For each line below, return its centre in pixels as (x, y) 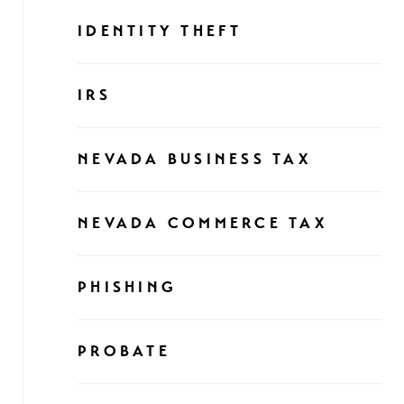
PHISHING (127, 287)
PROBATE (124, 351)
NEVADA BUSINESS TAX (195, 159)
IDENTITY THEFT (160, 31)
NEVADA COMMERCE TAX (203, 223)
